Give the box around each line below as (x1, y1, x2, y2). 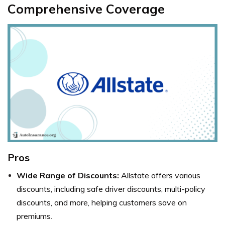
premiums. (17, 211, 52, 221)
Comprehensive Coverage (8, 1, 165, 17)
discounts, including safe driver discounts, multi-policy (17, 184, 205, 194)
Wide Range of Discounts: (17, 170, 119, 181)
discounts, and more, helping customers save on (17, 197, 187, 208)
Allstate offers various (119, 170, 200, 181)
